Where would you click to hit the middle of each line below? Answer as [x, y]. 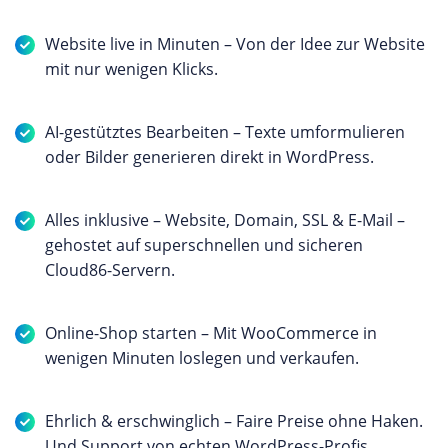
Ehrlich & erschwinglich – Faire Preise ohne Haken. [234, 421]
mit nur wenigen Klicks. [133, 69]
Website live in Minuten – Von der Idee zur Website [235, 44]
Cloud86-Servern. [112, 270]
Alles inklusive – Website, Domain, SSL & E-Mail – [225, 220]
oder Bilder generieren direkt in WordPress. [211, 157]
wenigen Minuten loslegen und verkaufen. [204, 358]
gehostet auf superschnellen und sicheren [204, 245]
